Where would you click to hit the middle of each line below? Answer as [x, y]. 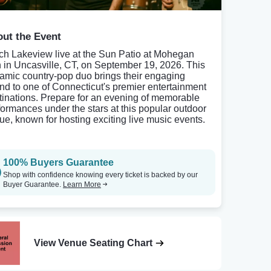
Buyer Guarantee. [33, 184]
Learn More [82, 184]
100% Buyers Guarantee [58, 162]
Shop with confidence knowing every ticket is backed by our [100, 175]
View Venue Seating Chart [93, 243]
